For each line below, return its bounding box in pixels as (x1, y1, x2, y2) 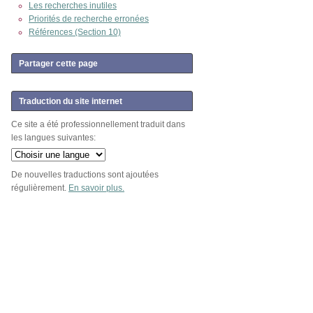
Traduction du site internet (19, 96, 122, 106)
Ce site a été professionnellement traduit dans (11, 119, 185, 129)
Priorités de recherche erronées (29, 14, 149, 24)
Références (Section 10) (29, 27, 121, 37)
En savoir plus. (68, 183, 124, 193)
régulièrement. (11, 183, 68, 193)
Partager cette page (19, 59, 98, 68)
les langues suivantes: (11, 133, 96, 143)
